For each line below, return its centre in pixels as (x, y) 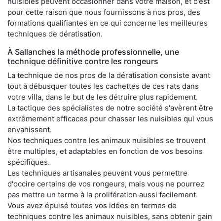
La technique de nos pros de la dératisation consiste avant (109, 75)
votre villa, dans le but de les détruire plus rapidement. (103, 97)
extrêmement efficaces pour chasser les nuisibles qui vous (110, 118)
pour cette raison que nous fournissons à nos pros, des (104, 12)
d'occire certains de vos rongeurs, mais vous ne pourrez (106, 184)
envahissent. (30, 129)
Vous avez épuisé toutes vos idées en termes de (92, 205)
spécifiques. (29, 162)
